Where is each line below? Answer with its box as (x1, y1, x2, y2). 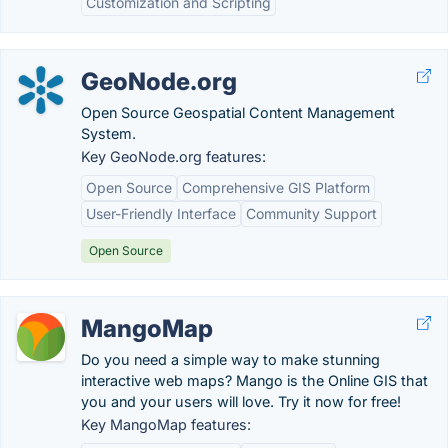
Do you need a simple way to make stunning (81, 351, 380, 368)
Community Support (246, 205, 377, 222)
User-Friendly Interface (86, 205, 236, 222)
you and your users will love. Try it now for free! (81, 393, 401, 410)
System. (81, 125, 136, 142)
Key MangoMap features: (81, 416, 251, 433)
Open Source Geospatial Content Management (81, 104, 395, 121)
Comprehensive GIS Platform (182, 179, 370, 196)
